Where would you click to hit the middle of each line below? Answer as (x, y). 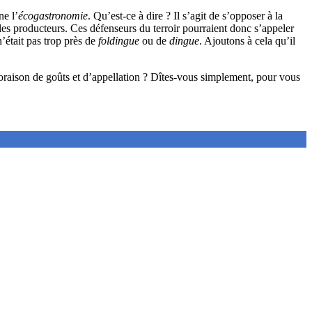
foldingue (120, 40)
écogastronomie (53, 15)
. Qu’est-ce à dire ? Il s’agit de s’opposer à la (185, 15)
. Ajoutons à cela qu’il (247, 40)
